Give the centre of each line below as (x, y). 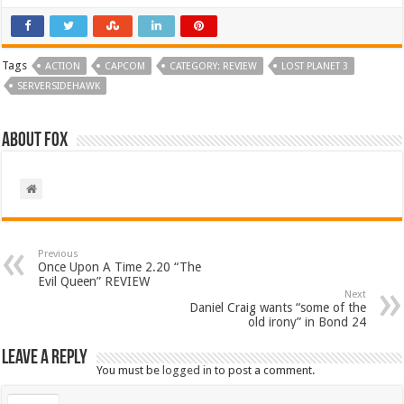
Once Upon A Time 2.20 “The (120, 266)
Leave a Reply (45, 358)
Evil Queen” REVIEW (94, 281)
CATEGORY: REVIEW (214, 66)
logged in (188, 370)
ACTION (63, 66)
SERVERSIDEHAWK (59, 86)
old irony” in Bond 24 (307, 321)
